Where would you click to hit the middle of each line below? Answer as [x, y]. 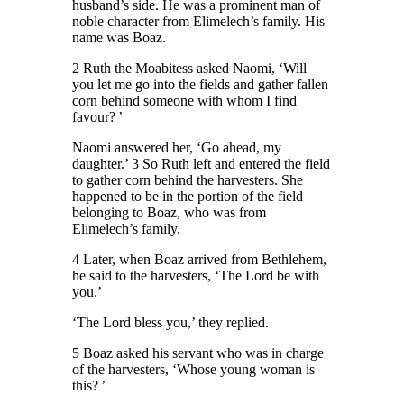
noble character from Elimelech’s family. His [199, 22]
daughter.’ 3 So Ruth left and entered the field [202, 164]
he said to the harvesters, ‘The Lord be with [196, 276]
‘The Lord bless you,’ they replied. [171, 323]
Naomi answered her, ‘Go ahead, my [177, 148]
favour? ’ [98, 117]
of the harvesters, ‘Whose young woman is [194, 370]
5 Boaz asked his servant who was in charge [198, 353]
